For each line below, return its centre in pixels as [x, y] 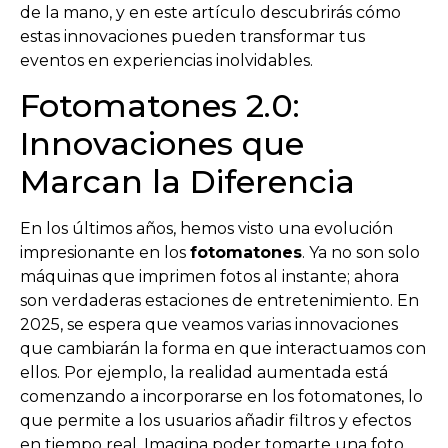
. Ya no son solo [361, 253]
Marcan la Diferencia [187, 182]
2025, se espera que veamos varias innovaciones [209, 325]
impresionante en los [105, 253]
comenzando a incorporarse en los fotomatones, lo [221, 397]
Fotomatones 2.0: [160, 106]
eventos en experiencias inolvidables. [166, 60]
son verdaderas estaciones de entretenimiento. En [219, 301]
